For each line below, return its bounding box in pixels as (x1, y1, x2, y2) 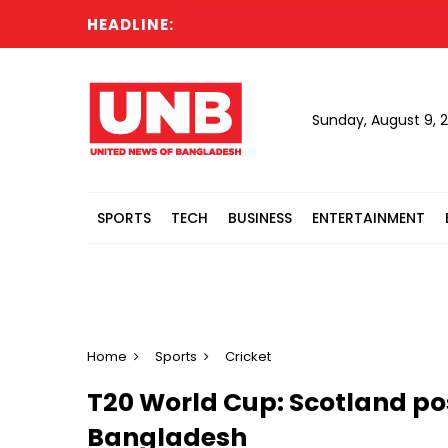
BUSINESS (228, 208, 292, 228)
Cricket (225, 347, 271, 366)
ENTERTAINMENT (312, 208, 425, 228)
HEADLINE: (87, 14, 174, 35)
